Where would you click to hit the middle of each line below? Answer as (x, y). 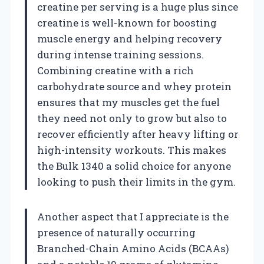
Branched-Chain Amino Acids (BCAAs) (133, 248)
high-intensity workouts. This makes (132, 150)
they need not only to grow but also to (132, 118)
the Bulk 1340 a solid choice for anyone (134, 166)
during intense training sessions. (121, 54)
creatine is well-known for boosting (127, 22)
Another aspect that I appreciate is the (133, 216)
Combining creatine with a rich (115, 70)
